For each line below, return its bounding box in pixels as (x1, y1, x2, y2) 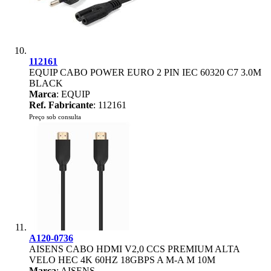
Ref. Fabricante (29, 100, 93, 110)
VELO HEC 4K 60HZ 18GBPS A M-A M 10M (29, 255, 215, 265)
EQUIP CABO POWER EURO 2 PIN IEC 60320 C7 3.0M (29, 67, 261, 77)
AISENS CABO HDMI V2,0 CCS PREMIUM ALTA (29, 244, 240, 254)
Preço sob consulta (29, 113, 81, 120)
